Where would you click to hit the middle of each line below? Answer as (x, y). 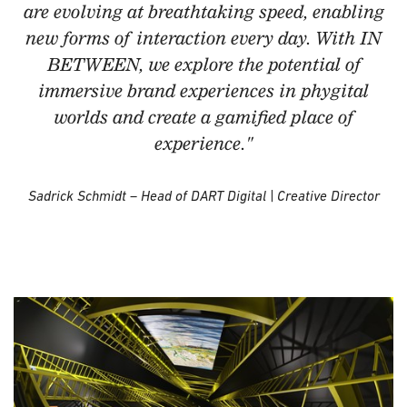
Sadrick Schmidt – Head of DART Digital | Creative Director (203, 195)
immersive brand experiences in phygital (203, 91)
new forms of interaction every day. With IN (203, 38)
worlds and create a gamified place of (203, 117)
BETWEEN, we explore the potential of (203, 65)
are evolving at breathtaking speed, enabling (203, 12)
